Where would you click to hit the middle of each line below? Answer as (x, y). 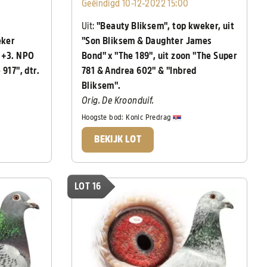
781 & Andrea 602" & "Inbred (139, 71)
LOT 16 (88, 187)
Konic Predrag (149, 117)
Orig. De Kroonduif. (118, 101)
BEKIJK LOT (118, 140)
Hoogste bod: (104, 117)
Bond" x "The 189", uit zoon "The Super (160, 56)
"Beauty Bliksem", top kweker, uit (164, 27)
